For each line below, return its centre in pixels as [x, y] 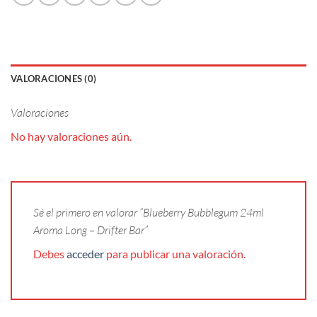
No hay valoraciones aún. [71, 137]
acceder [85, 254]
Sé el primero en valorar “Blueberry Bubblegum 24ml [149, 213]
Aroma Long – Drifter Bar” [92, 230]
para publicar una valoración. [175, 254]
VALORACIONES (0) [54, 79]
